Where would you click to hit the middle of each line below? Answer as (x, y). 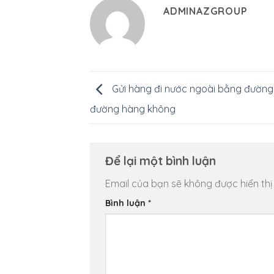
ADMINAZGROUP (206, 11)
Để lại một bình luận (162, 161)
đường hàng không (133, 109)
